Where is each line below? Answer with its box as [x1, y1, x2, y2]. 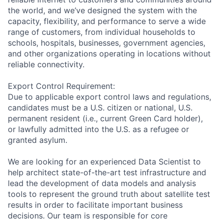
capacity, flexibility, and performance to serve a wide [8, 16, 206, 26]
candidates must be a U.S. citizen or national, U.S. [8, 102, 192, 112]
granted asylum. [8, 135, 67, 145]
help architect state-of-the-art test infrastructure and [8, 167, 206, 177]
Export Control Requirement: [8, 81, 115, 91]
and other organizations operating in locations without [8, 48, 211, 58]
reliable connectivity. [8, 59, 84, 69]
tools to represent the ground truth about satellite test [8, 189, 210, 199]
